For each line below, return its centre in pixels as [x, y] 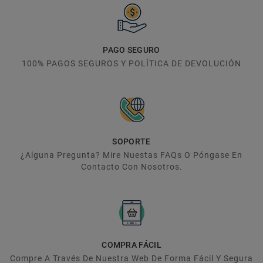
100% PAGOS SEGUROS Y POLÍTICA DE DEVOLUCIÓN [131, 63]
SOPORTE [131, 141]
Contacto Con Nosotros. [131, 166]
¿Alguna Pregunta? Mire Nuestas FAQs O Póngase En [131, 155]
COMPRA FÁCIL [131, 245]
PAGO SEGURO [131, 50]
